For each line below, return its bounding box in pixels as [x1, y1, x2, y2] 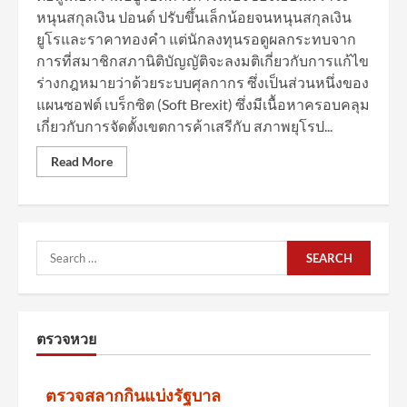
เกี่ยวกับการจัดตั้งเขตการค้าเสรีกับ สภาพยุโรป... [36, 117, 333, 134]
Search [35, 242, 81, 259]
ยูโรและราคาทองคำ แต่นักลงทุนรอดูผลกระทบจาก [36, 30, 356, 47]
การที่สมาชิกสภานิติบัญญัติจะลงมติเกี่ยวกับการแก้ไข [36, 52, 369, 69]
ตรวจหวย [36, 330, 96, 348]
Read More [51, 154, 113, 169]
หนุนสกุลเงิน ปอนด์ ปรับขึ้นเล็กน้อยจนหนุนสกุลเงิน [36, 8, 352, 25]
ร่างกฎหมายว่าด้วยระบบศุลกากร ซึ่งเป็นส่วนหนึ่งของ [36, 74, 369, 91]
